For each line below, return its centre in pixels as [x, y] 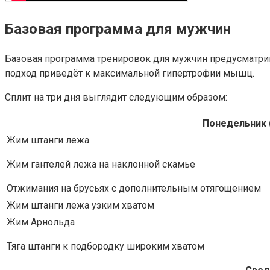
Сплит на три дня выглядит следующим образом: [116, 97]
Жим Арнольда [41, 222]
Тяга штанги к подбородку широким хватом [105, 246]
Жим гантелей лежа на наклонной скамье [101, 164]
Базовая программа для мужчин [118, 29]
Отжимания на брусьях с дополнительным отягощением [134, 188]
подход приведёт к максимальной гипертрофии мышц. [130, 73]
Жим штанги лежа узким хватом [80, 205]
